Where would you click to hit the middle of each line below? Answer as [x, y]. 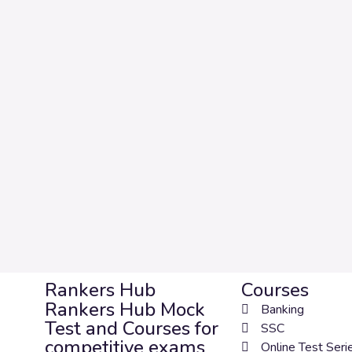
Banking [282, 310]
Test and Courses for [132, 328]
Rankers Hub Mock [125, 310]
